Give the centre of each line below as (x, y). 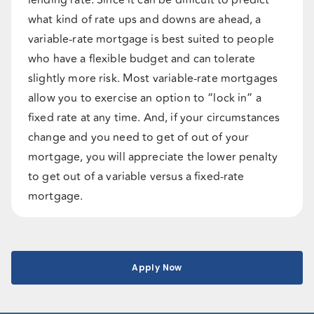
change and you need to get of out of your (139, 137)
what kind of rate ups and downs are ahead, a (145, 20)
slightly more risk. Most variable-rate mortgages (153, 78)
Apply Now (157, 267)
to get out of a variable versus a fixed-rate (136, 177)
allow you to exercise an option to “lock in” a (145, 98)
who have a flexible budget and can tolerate (142, 59)
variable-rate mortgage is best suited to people (151, 39)
